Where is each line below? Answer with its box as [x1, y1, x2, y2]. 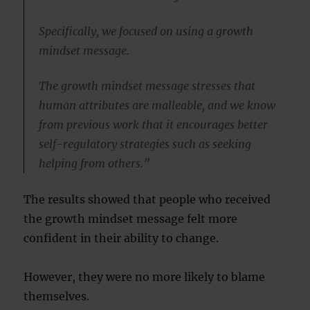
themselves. [24, 289, 90, 303]
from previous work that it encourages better [38, 118, 268, 132]
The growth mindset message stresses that [38, 79, 255, 93]
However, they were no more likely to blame [24, 269, 266, 284]
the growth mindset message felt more [24, 211, 238, 226]
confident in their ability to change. [24, 230, 219, 245]
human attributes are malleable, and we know [38, 98, 275, 113]
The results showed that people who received [24, 192, 271, 206]
